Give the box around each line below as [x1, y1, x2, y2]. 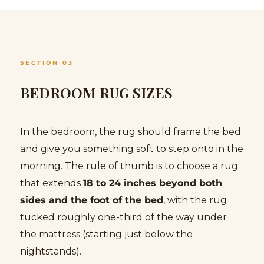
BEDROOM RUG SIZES [20, 82, 173, 102]
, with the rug [163, 194, 227, 206]
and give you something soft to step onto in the [20, 143, 243, 154]
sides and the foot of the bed [20, 194, 163, 206]
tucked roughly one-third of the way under [20, 211, 227, 223]
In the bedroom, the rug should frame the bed [20, 126, 241, 137]
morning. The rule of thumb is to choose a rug [20, 160, 238, 171]
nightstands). [20, 245, 81, 257]
